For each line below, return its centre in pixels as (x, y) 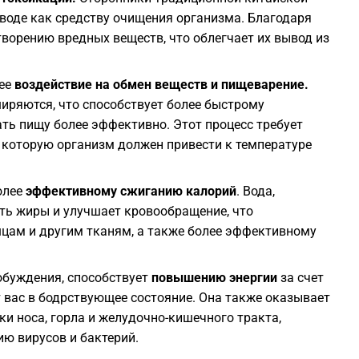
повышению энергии (214, 278)
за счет (301, 278)
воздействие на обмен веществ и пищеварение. (161, 85)
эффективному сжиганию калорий (131, 192)
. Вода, (256, 192)
